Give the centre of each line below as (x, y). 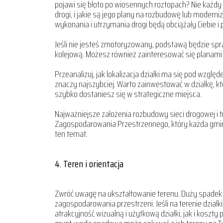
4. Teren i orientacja (89, 164)
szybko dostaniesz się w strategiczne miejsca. (128, 94)
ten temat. (71, 134)
